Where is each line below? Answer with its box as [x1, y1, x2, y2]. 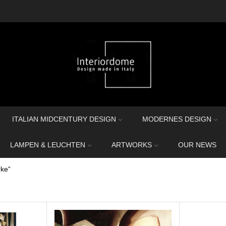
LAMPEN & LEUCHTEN [10, 141, 85, 149]
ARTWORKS [111, 141, 152, 149]
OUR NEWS [178, 141, 216, 149]
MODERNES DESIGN [142, 115, 211, 123]
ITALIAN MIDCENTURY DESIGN [12, 115, 116, 123]
